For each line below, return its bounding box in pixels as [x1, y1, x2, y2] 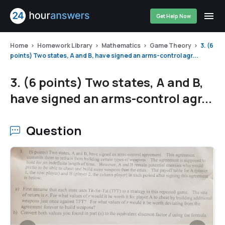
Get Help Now [156, 13, 191, 20]
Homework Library [37, 41, 92, 50]
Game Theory [150, 41, 191, 50]
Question [26, 122, 82, 139]
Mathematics [101, 41, 141, 50]
